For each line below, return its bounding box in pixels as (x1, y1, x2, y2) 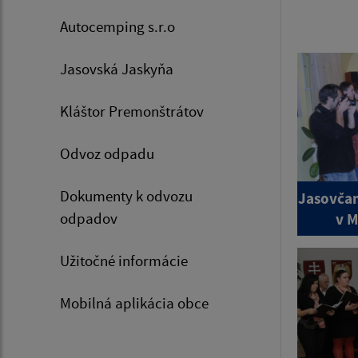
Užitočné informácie (60, 250, 188, 270)
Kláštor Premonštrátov (60, 101, 204, 121)
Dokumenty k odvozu (60, 185, 193, 205)
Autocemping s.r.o (60, 16, 175, 36)
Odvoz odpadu (60, 143, 154, 163)
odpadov (60, 208, 117, 228)
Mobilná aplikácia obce (60, 292, 209, 312)
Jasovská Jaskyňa (60, 58, 173, 78)
